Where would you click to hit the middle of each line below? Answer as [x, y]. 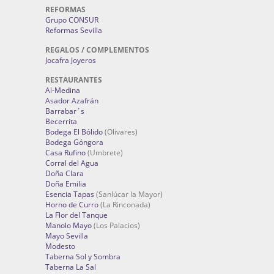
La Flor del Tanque [76, 215]
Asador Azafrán [72, 101]
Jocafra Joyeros [71, 60]
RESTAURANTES [74, 80]
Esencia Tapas [70, 194]
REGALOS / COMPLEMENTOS [97, 50]
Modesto [60, 246]
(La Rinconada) [124, 205]
